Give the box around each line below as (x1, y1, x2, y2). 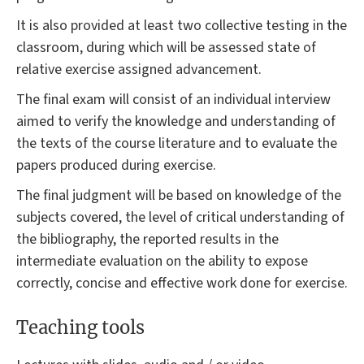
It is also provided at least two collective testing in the (16, 15, 347, 37)
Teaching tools (16, 315, 145, 339)
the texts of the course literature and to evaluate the (16, 133, 337, 154)
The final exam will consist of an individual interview (16, 89, 331, 110)
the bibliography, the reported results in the (16, 229, 279, 250)
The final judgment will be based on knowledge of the (16, 185, 341, 206)
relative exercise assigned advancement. (16, 59, 262, 80)
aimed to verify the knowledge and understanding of (16, 111, 336, 132)
